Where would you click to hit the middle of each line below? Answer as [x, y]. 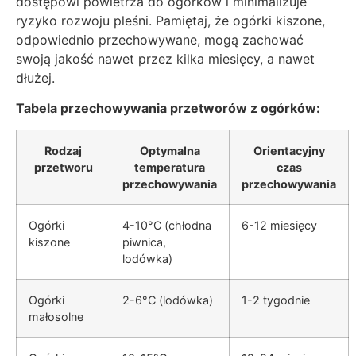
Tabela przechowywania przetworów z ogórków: [168, 108]
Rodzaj [63, 150]
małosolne [56, 316]
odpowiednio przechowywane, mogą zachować [160, 40]
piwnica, [144, 242]
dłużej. [35, 78]
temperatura [170, 167]
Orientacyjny [289, 150]
